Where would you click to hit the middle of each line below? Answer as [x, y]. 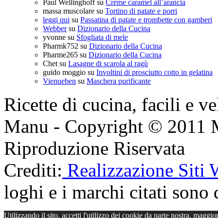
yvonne [54, 37]
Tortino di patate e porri [141, 11]
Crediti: [33, 170]
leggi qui [56, 20]
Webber [55, 29]
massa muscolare [69, 11]
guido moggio [64, 73]
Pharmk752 [61, 46]
